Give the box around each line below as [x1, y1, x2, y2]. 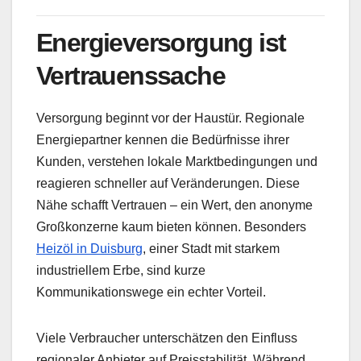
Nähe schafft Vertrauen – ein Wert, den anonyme [36, 197, 313, 212]
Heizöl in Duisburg [36, 241, 143, 255]
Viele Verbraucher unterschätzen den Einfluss [36, 330, 297, 345]
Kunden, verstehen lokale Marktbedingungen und [36, 154, 317, 168]
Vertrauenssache [36, 61, 225, 91]
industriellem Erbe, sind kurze [36, 263, 205, 277]
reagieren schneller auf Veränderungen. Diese [36, 176, 300, 190]
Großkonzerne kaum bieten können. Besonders [36, 219, 306, 234]
